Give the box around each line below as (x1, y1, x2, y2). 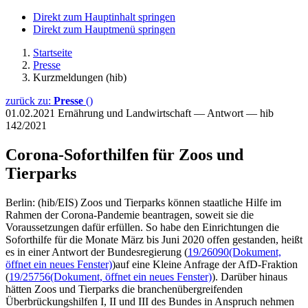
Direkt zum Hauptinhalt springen (33, 11, 175, 23)
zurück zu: (5, 95, 54, 107)
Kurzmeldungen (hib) (33, 71, 126, 83)
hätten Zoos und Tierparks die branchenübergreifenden (5, 283, 243, 295)
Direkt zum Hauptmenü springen (33, 23, 175, 35)
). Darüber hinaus (212, 270, 287, 283)
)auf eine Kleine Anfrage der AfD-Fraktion (112, 258, 298, 270)
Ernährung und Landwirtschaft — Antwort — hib (58, 107, 274, 119)
